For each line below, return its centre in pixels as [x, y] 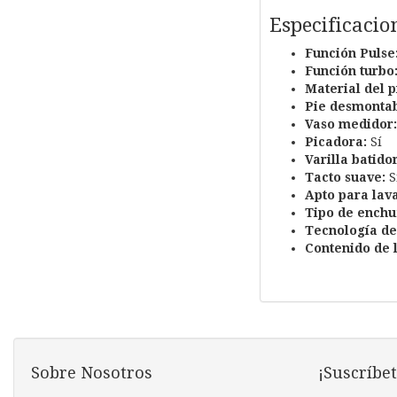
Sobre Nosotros [92, 373]
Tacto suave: [345, 178]
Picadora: [335, 142]
